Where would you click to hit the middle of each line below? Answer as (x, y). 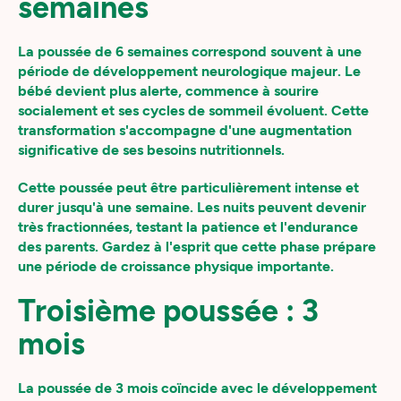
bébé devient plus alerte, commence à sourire (168, 91)
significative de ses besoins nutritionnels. (151, 150)
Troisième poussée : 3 (168, 311)
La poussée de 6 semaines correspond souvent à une (190, 51)
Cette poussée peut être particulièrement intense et (188, 188)
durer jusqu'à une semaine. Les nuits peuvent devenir (192, 207)
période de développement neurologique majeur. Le (189, 71)
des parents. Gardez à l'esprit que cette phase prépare (197, 247)
